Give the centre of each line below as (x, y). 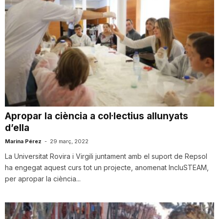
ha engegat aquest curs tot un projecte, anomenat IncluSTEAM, (107, 168)
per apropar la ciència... (43, 179)
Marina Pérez (23, 142)
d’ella (17, 128)
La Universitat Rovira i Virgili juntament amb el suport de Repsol (106, 156)
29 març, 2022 (69, 142)
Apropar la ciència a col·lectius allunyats (97, 116)
